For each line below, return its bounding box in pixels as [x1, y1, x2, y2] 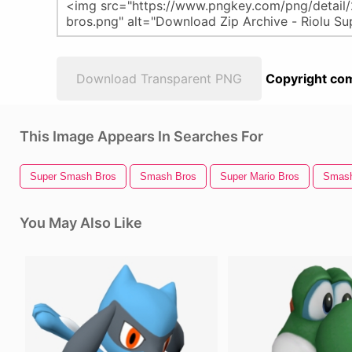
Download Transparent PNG [76, 71, 242, 86]
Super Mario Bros [220, 170, 299, 182]
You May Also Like [20, 214, 142, 231]
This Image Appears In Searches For [20, 128, 263, 145]
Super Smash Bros [30, 170, 116, 182]
